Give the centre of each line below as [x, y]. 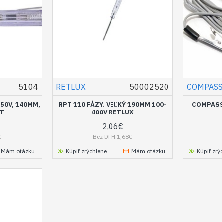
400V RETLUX [113, 112]
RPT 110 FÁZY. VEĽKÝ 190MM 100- [113, 104]
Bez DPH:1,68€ [112, 136]
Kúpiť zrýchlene [86, 151]
